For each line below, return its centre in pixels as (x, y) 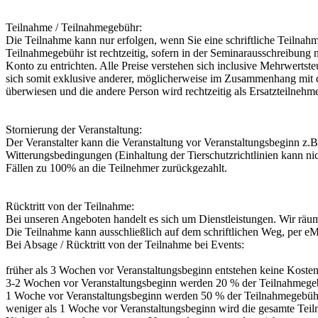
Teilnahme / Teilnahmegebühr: (74, 28)
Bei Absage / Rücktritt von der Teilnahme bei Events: (125, 245)
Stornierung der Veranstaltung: (74, 130)
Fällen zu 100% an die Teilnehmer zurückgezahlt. (116, 168)
